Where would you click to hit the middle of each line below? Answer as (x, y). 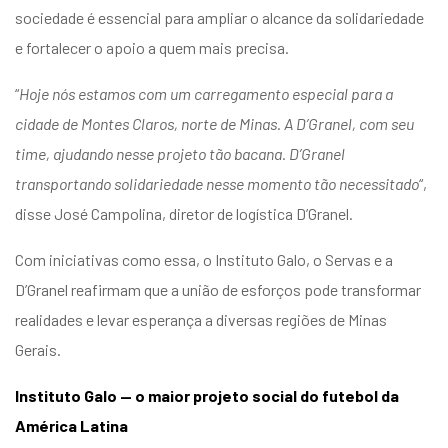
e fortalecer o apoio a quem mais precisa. (152, 47)
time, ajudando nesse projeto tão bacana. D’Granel (180, 153)
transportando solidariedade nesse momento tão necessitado (217, 183)
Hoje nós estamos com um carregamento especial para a (206, 93)
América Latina (71, 425)
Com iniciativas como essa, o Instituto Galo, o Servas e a (204, 259)
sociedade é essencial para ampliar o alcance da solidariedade (219, 17)
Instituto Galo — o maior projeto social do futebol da (207, 395)
